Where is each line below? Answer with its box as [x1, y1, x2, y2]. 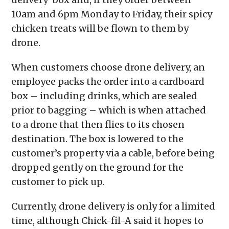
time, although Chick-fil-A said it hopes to [11, 214, 204, 226]
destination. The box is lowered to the [11, 132, 184, 145]
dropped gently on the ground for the [11, 161, 184, 173]
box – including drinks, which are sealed [11, 89, 198, 102]
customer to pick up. [11, 175, 105, 188]
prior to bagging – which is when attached [11, 104, 207, 116]
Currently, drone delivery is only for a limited [11, 200, 216, 212]
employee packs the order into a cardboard [11, 75, 205, 87]
